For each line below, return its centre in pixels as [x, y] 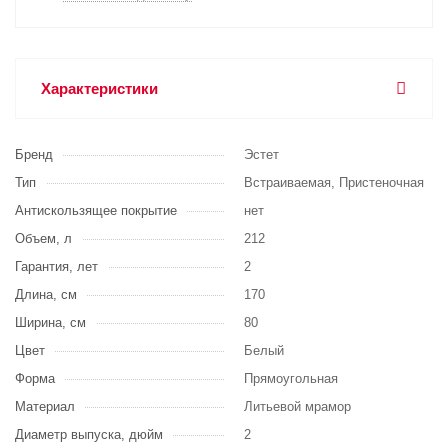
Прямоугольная [291, 378]
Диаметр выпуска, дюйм [89, 434]
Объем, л [43, 238]
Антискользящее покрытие [96, 210]
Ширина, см [50, 322]
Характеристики [99, 88]
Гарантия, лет [56, 266]
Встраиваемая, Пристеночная [334, 182]
